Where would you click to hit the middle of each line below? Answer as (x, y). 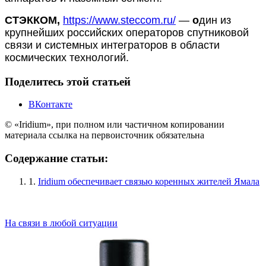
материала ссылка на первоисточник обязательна (104, 135)
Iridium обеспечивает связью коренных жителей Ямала (149, 181)
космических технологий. (67, 57)
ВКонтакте (50, 104)
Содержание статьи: (56, 159)
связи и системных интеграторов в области (112, 45)
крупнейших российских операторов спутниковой (127, 32)
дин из (215, 20)
